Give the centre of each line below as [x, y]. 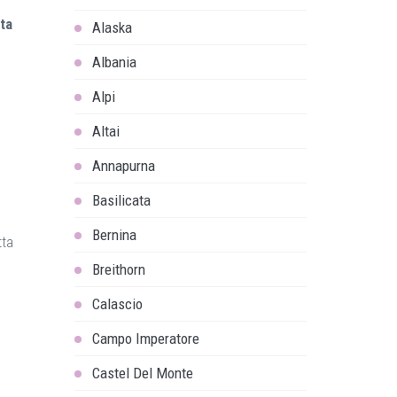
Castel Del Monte [142, 373]
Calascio [117, 304]
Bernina [114, 235]
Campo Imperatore [145, 339]
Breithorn [118, 269]
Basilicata [121, 200]
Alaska [112, 27]
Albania [114, 62]
